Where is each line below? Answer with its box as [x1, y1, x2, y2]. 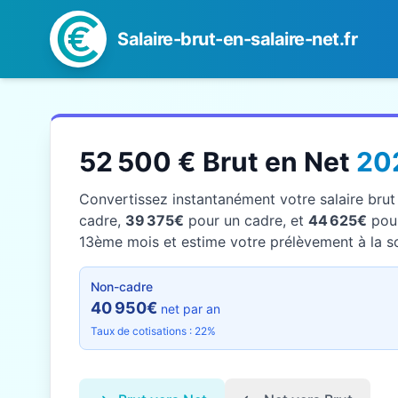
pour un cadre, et [184, 211, 308, 229]
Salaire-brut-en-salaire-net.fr [117, 28, 357, 50]
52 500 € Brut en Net [79, 146, 356, 178]
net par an [161, 301, 220, 316]
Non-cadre [91, 279, 153, 294]
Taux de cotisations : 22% [91, 324, 216, 338]
